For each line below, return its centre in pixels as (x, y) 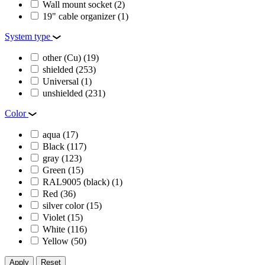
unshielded (64, 93)
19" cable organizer (80, 16)
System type (29, 36)
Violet (55, 217)
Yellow (56, 241)
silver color (64, 205)
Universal (62, 81)
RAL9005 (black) (77, 182)
